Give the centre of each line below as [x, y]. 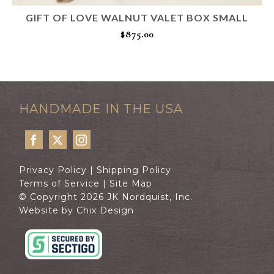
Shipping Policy [134, 170]
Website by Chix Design [77, 211]
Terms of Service [60, 184]
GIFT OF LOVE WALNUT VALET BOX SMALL [137, 18]
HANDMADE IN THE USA [101, 109]
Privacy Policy [53, 170]
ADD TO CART [137, 54]
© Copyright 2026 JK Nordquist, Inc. [106, 197]
